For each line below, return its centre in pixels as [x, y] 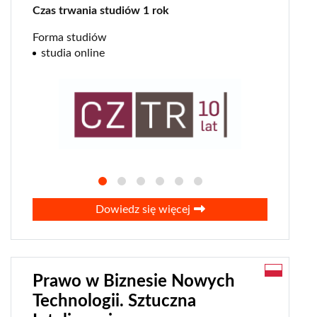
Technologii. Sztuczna [114, 301]
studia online [73, 53]
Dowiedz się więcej [143, 209]
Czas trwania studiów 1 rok [101, 10]
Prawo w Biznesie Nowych [134, 281]
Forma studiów [70, 37]
